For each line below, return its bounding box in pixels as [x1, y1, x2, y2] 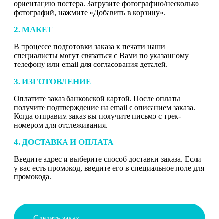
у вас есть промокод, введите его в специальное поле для [14, 163, 204, 172]
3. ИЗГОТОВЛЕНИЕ [14, 76, 91, 86]
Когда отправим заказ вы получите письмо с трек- [14, 111, 181, 120]
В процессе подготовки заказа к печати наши [14, 42, 165, 51]
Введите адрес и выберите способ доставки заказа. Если [14, 154, 201, 163]
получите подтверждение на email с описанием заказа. [14, 103, 195, 111]
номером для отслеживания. [14, 120, 108, 129]
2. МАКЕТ [14, 24, 52, 34]
